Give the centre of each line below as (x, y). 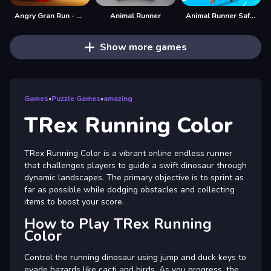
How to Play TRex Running (118, 224)
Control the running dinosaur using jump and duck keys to (135, 257)
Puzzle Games (76, 98)
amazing (118, 98)
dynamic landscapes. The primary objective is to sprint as (134, 177)
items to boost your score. (74, 201)
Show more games (143, 47)
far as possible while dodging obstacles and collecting (129, 189)
